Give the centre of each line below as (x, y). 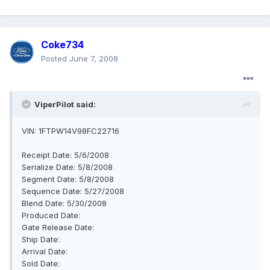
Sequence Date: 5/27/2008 (73, 191)
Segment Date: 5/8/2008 (68, 179)
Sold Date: (41, 264)
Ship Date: (41, 240)
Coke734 (62, 45)
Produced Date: (51, 215)
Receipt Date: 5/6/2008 (65, 155)
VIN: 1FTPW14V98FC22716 (71, 131)
